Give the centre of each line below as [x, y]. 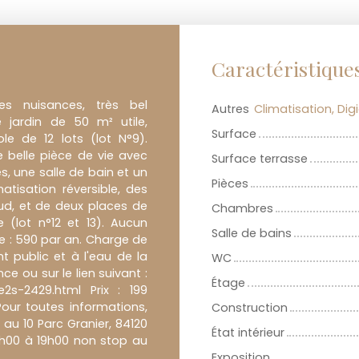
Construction [250, 308]
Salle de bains [252, 234]
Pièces [230, 184]
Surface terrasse [260, 159]
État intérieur [248, 333]
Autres [230, 109]
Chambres [242, 209]
